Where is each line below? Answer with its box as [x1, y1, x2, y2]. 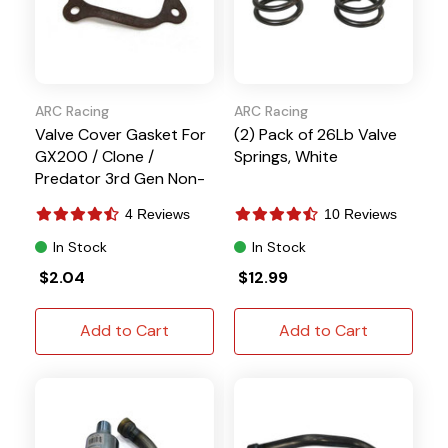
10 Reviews [324, 205, 397, 222]
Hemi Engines [35, 189, 130, 211]
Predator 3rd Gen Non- [35, 167, 205, 189]
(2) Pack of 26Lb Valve [234, 123, 397, 145]
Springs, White [234, 145, 338, 167]
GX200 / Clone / [35, 145, 154, 167]
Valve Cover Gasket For [35, 123, 206, 145]
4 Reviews [125, 205, 190, 222]
